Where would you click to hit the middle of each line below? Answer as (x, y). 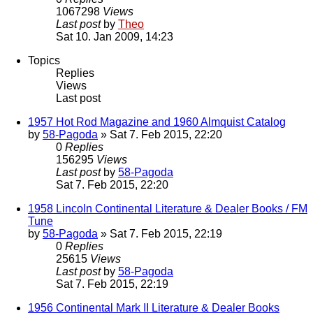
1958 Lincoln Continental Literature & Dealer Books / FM (168, 209)
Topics (44, 61)
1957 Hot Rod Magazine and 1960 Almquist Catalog (157, 122)
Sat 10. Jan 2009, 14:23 (115, 37)
